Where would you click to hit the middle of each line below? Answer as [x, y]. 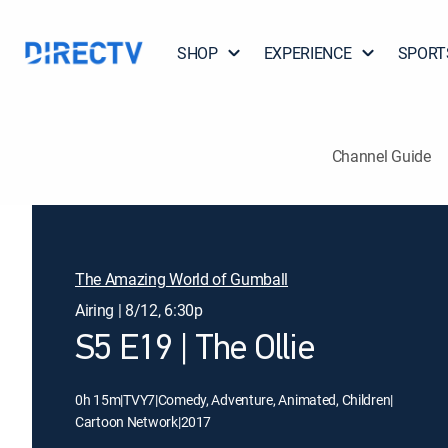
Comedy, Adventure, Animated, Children [274, 399]
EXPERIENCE [307, 53]
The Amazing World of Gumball [182, 279]
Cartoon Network [126, 421]
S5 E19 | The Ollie [195, 350]
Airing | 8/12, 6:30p [139, 310]
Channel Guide [381, 155]
